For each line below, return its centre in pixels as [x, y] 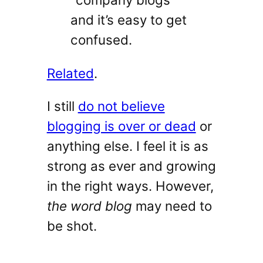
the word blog [89, 206]
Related [70, 73]
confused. [101, 40]
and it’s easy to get [128, 20]
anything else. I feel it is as [127, 146]
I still [62, 106]
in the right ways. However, [130, 186]
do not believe [121, 106]
